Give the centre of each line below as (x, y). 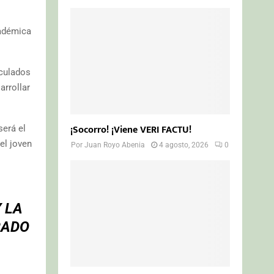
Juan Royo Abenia (115, 145)
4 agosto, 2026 (184, 145)
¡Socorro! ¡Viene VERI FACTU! (131, 130)
